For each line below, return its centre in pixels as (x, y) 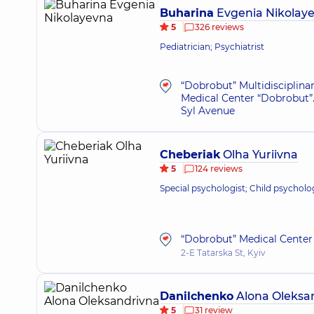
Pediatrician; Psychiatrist (212, 47)
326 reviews (219, 27)
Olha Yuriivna (259, 155)
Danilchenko (197, 296)
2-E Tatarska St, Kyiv (223, 253)
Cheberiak (190, 155)
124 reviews (219, 169)
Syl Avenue (208, 111)
